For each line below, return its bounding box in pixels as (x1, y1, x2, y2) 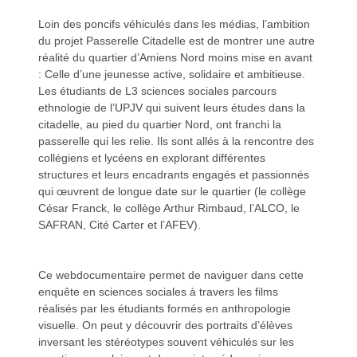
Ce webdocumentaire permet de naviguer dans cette (38, 268, 304, 281)
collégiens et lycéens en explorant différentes (38, 151, 266, 164)
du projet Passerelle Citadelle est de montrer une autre (38, 33, 316, 47)
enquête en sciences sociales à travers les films (38, 284, 279, 298)
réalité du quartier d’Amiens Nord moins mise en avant (38, 50, 313, 64)
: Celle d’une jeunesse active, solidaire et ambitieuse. (38, 67, 306, 80)
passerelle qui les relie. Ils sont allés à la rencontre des (38, 134, 315, 147)
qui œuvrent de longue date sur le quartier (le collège (38, 184, 307, 198)
